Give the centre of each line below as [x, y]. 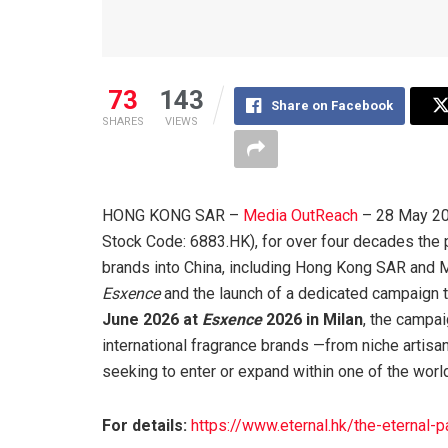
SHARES [123, 122]
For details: [144, 426]
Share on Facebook [332, 106]
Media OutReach [300, 216]
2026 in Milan [312, 320]
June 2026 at [152, 320]
